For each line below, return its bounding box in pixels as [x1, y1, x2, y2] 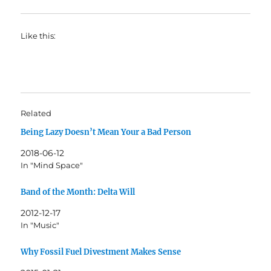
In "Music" [21, 220, 60, 230]
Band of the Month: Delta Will [21, 186, 135, 197]
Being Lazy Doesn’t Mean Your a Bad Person [21, 127, 192, 138]
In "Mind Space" [21, 160, 83, 171]
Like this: [21, 31, 56, 41]
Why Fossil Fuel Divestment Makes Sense [21, 246, 181, 257]
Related [21, 108, 52, 119]
